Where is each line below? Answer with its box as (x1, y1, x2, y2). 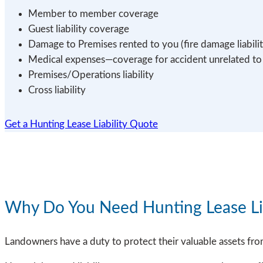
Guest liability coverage (28, 23, 129, 34)
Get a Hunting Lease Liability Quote (5, 119, 158, 129)
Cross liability (28, 85, 86, 95)
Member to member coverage (28, 8, 159, 19)
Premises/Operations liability (28, 69, 154, 80)
